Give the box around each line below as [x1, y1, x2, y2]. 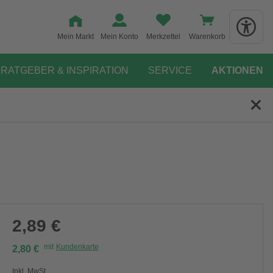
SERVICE [148, 65, 192, 76]
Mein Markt [57, 32, 94, 41]
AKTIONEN [211, 65, 263, 76]
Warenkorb [189, 32, 225, 41]
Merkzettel [146, 32, 180, 41]
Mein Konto [101, 32, 138, 41]
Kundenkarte [55, 243, 99, 251]
